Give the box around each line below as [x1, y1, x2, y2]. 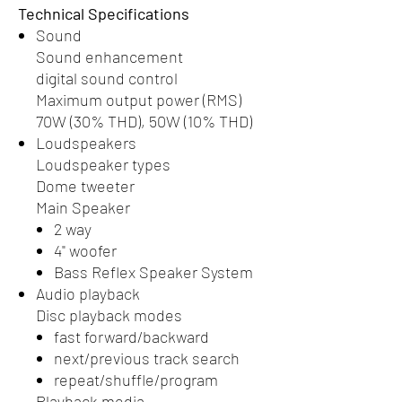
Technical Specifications [18, 4, 189, 24]
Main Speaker [36, 197, 130, 218]
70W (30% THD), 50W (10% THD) [36, 111, 252, 132]
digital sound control [36, 68, 178, 89]
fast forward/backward [54, 327, 209, 347]
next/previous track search [54, 348, 240, 369]
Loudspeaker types [36, 154, 170, 175]
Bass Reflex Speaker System [54, 262, 253, 283]
